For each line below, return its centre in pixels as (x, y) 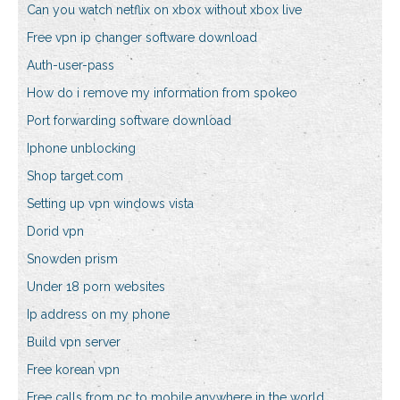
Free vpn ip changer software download (142, 38)
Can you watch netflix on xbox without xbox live (164, 10)
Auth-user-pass (71, 66)
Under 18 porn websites (96, 287)
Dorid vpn (55, 232)
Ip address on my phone (98, 315)
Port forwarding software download (129, 121)
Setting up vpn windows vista (110, 204)
